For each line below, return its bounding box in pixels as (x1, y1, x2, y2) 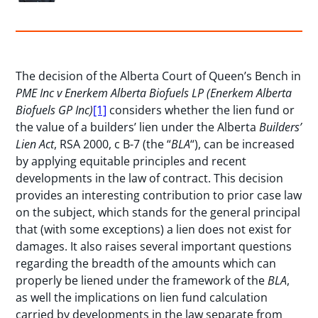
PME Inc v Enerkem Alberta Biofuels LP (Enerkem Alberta (16, 84, 292, 101)
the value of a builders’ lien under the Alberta (16, 119, 260, 135)
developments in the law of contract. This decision (16, 170, 284, 186)
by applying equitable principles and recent (16, 153, 247, 169)
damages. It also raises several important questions (16, 238, 292, 254)
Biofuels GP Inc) (16, 102, 94, 118)
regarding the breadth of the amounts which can (16, 255, 277, 271)
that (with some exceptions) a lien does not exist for (16, 221, 292, 237)
